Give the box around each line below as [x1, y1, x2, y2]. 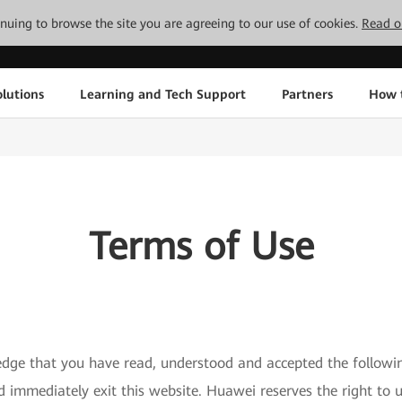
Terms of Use [88, 224, 314, 268]
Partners [281, 86, 333, 101]
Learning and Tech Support [79, 86, 246, 101]
